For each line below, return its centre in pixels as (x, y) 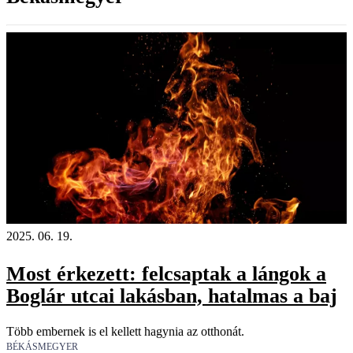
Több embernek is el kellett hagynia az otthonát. (125, 332)
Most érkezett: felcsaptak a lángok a (166, 273)
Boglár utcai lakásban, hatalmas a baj (172, 295)
